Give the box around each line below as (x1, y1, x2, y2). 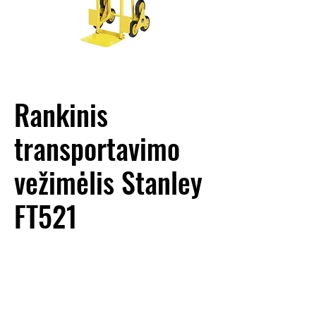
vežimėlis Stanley (14, 161, 202, 203)
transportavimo (14, 127, 180, 169)
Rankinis (14, 93, 108, 135)
